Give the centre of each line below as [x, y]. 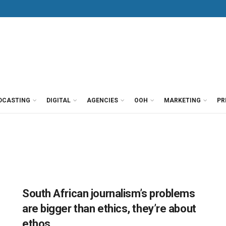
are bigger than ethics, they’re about [109, 209]
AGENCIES [102, 100]
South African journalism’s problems [109, 193]
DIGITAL [59, 100]
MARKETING [182, 100]
